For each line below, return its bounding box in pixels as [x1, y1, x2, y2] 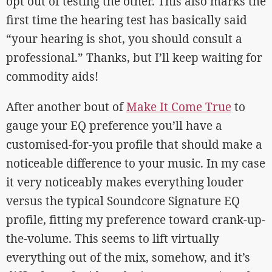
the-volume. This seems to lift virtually [6, 230, 219, 246]
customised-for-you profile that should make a [6, 136, 262, 152]
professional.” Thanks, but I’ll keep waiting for [6, 49, 262, 66]
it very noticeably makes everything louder [6, 174, 243, 190]
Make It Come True [126, 98, 231, 115]
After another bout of [6, 98, 126, 115]
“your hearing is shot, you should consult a [6, 30, 242, 47]
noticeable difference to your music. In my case [6, 155, 265, 171]
